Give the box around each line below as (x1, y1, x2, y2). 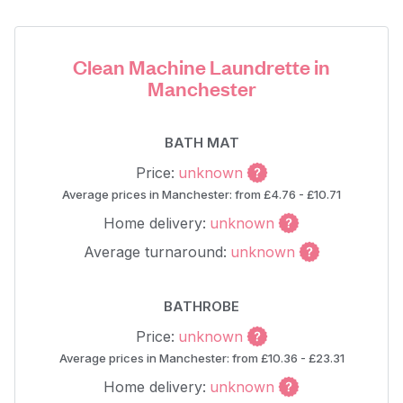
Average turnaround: (83, 243, 227, 261)
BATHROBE (164, 298, 239, 315)
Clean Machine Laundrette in (73, 53, 330, 79)
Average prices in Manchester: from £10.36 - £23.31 (58, 351, 345, 365)
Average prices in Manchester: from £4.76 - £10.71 (62, 187, 341, 201)
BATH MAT (164, 134, 239, 151)
